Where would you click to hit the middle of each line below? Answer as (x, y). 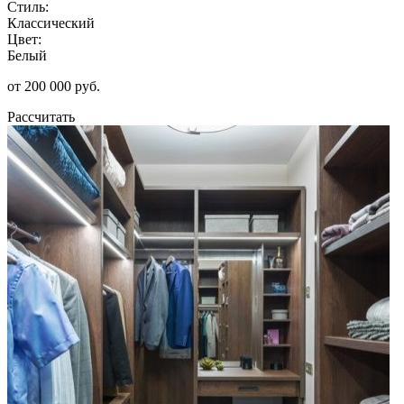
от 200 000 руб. (54, 86)
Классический (51, 23)
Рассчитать (41, 116)
